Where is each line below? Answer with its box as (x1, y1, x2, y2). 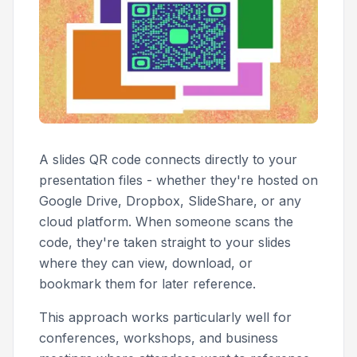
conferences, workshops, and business (39, 329, 278, 346)
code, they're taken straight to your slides (39, 233, 291, 250)
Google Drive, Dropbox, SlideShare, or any (39, 192, 301, 209)
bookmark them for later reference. (39, 275, 256, 292)
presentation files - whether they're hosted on (39, 171, 318, 188)
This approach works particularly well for (39, 308, 292, 325)
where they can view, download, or (39, 254, 253, 271)
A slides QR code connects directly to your (39, 151, 297, 167)
